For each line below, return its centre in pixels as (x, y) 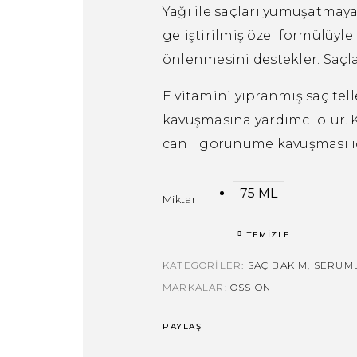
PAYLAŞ (182, 326)
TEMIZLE (269, 235)
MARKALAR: (196, 287)
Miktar (179, 199)
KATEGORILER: (205, 265)
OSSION (251, 287)
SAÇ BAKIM (278, 265)
